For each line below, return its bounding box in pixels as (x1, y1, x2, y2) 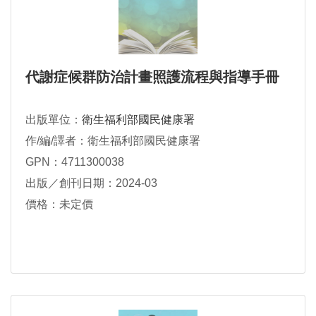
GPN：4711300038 (25, 156, 124, 169)
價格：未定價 (25, 198, 93, 211)
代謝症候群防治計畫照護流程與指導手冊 (25, 69, 279, 85)
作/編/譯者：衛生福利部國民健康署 (25, 135, 200, 147)
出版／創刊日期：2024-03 (25, 177, 157, 190)
